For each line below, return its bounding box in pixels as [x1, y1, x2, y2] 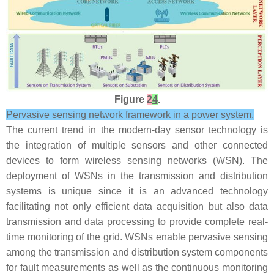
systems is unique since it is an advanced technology [6, 186, 268, 197]
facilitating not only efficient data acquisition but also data [6, 201, 268, 212]
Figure [114, 94, 147, 105]
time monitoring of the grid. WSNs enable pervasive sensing [6, 232, 268, 243]
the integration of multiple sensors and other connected [6, 140, 268, 151]
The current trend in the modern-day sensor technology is [6, 125, 268, 136]
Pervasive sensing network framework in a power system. [6, 109, 254, 120]
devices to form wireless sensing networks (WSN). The [6, 155, 268, 166]
